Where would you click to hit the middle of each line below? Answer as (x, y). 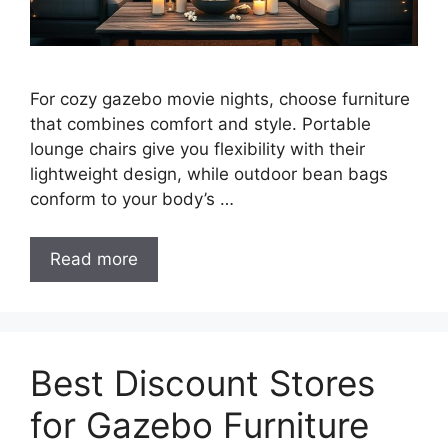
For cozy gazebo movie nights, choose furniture (220, 98)
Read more (94, 259)
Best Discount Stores (202, 383)
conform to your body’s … (132, 198)
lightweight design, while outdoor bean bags (209, 173)
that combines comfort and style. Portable (200, 123)
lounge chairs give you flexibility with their (197, 148)
